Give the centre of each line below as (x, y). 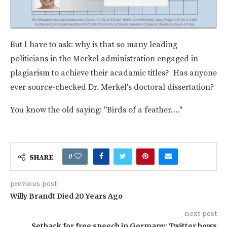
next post (201, 213)
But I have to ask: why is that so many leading (94, 44)
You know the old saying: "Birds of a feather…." (96, 110)
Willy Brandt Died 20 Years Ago (66, 196)
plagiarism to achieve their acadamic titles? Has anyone (113, 73)
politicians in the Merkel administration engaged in (104, 59)
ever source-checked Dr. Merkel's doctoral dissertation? (112, 87)
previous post (33, 183)
